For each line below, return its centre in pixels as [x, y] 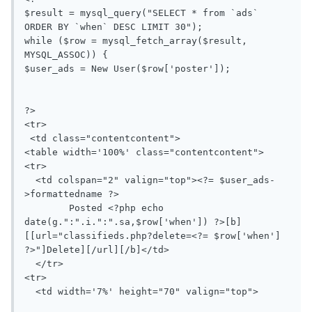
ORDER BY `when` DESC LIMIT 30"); [114, 27]
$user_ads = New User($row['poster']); [127, 69]
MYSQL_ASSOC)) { [66, 55]
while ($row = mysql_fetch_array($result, [136, 41]
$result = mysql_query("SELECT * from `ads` [141, 13]
